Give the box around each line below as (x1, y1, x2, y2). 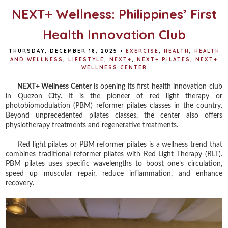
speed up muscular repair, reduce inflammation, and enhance (6, 169, 222, 177)
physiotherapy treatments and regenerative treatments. (6, 121, 179, 129)
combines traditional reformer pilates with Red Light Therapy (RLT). (6, 150, 222, 158)
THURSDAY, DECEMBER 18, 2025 (8, 47, 118, 54)
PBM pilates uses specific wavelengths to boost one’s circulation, (6, 160, 222, 167)
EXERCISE (125, 47, 159, 54)
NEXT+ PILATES (137, 55, 190, 63)
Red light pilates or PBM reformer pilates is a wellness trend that (6, 140, 222, 148)
